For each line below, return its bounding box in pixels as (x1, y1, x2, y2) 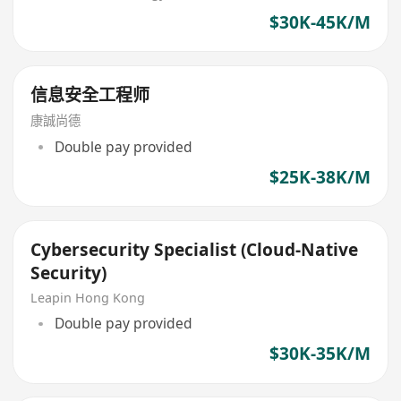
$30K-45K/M (269, 10, 371, 34)
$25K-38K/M (269, 166, 371, 190)
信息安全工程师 (30, 82, 150, 107)
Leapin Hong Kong (30, 288, 146, 306)
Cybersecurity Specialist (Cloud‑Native (30, 237, 359, 261)
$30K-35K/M (269, 342, 371, 366)
